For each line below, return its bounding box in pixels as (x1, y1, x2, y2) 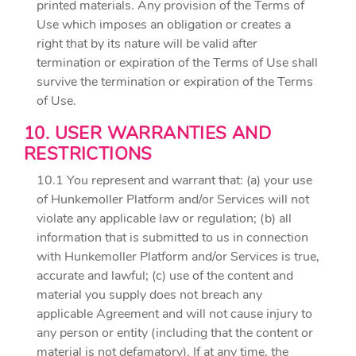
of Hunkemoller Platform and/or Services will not (37, 191, 309, 208)
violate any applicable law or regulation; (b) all (37, 210, 292, 227)
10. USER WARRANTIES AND (24, 122, 272, 145)
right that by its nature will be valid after (37, 35, 257, 52)
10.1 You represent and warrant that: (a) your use (37, 172, 312, 189)
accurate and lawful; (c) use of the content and (37, 267, 293, 284)
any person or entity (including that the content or (37, 324, 313, 342)
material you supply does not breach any (37, 286, 262, 304)
